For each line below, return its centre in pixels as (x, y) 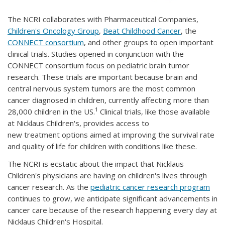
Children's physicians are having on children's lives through (107, 175)
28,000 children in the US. (51, 111)
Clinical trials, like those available (154, 111)
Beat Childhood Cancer (142, 30)
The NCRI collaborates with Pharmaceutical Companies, (103, 19)
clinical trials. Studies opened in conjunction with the (96, 53)
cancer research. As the (49, 187)
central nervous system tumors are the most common (101, 88)
